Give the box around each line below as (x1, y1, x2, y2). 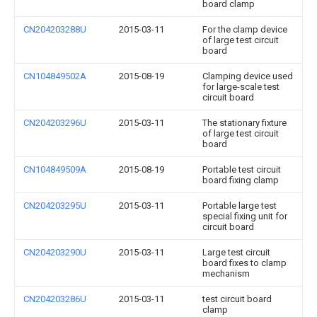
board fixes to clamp (202, 258, 287, 268)
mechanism (202, 268, 250, 279)
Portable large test (202, 200, 277, 211)
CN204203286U (23, 294, 86, 304)
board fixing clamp (202, 175, 279, 185)
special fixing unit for (202, 211, 287, 221)
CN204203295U (23, 200, 86, 211)
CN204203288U (23, 24, 86, 35)
